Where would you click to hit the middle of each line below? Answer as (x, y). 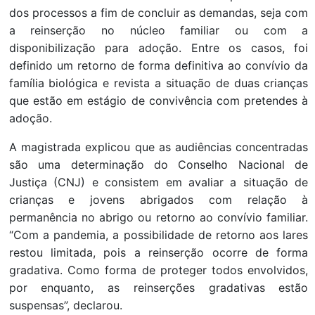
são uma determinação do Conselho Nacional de (159, 164)
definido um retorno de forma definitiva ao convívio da (159, 65)
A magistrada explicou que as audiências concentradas (159, 147)
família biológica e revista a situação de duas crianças (159, 83)
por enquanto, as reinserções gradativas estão (159, 287)
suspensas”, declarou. (65, 305)
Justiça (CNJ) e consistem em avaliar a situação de (159, 182)
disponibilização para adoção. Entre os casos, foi (159, 47)
